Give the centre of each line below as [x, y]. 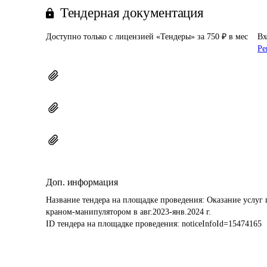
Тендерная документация [132, 13]
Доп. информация [82, 182]
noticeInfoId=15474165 [222, 224]
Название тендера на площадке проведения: [126, 200]
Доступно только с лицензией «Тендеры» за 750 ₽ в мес [147, 37]
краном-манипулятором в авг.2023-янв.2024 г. [128, 212]
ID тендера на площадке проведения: [114, 224]
